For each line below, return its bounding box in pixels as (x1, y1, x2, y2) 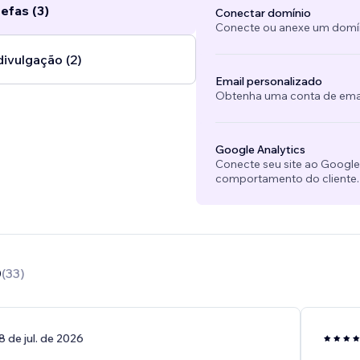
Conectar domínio (215, 6, 311, 21)
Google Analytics (215, 142, 305, 157)
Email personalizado (215, 74, 322, 89)
